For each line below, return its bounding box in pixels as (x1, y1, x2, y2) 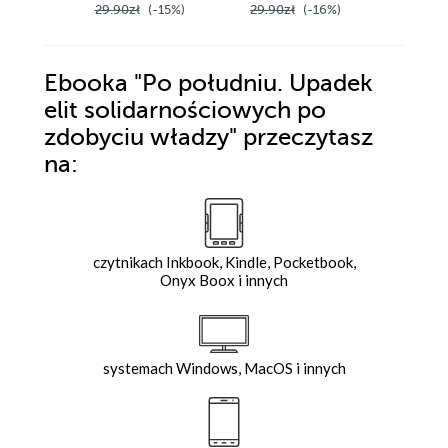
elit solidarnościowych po (44, 97, 326, 125)
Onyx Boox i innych (160, 271, 288, 290)
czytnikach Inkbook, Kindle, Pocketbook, (92, 253, 356, 272)
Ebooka (44, 70, 128, 98)
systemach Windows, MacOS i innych (102, 359, 346, 378)
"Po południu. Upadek (128, 70, 373, 98)
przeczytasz (243, 124, 373, 152)
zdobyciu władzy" (44, 124, 243, 152)
